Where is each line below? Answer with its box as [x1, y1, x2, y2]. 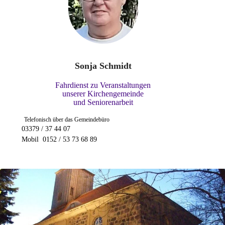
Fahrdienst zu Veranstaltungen [55, 80, 151, 89]
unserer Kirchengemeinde [62, 89, 144, 98]
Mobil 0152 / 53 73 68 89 [8, 135, 97, 143]
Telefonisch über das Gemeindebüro [24, 116, 109, 123]
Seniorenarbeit [87, 97, 133, 106]
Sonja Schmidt [74, 60, 132, 71]
